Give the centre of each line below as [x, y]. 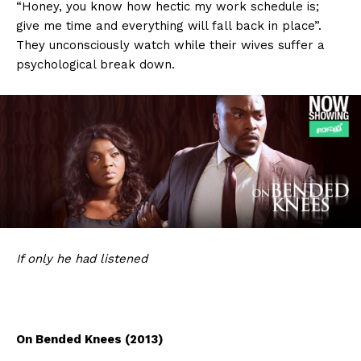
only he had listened [87, 259]
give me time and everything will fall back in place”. [169, 26]
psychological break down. [95, 65]
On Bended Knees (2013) [90, 340]
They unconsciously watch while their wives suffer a [170, 46]
